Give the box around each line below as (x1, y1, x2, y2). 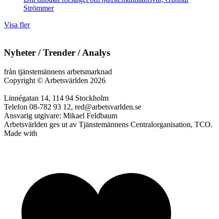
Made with (4, 129, 37, 137)
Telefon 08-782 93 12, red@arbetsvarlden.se (4, 102, 141, 111)
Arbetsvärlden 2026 (43, 76, 106, 85)
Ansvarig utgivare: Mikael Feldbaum (4, 111, 117, 120)
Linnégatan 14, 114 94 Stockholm (4, 93, 109, 102)
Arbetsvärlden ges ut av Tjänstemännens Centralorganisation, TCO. (4, 120, 213, 129)
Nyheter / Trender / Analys (4, 47, 110, 58)
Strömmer (23, 4, 54, 13)
